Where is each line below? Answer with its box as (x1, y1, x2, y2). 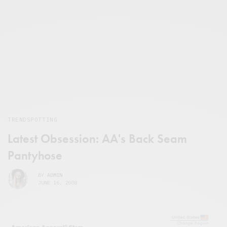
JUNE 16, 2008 (38, 179, 78, 186)
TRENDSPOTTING (8, 116, 58, 124)
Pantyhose (8, 147, 62, 164)
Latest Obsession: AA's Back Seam (8, 131, 187, 147)
